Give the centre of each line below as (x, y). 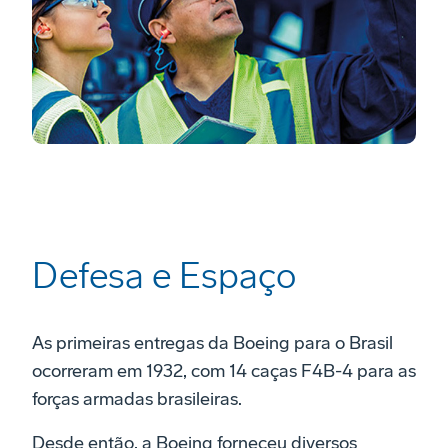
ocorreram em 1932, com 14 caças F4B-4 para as (224, 371)
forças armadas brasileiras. (137, 399)
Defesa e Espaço (164, 277)
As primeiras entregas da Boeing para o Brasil (212, 343)
